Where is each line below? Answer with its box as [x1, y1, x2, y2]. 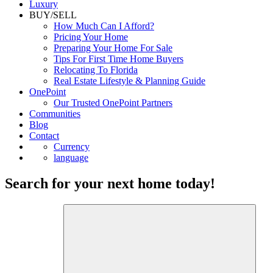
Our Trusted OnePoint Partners [54, 97, 172, 108]
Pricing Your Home [54, 32, 128, 42]
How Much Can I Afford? [54, 21, 154, 31]
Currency [54, 141, 90, 152]
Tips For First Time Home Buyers [54, 54, 183, 64]
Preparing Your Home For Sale [54, 43, 172, 53]
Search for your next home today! [5, 175, 215, 191]
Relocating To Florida [54, 65, 138, 75]
